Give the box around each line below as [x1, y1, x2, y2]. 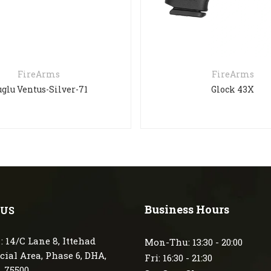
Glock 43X [211, 83, 255, 96]
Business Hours [145, 202, 229, 217]
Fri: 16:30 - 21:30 [145, 252, 212, 264]
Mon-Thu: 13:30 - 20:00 [145, 236, 243, 249]
